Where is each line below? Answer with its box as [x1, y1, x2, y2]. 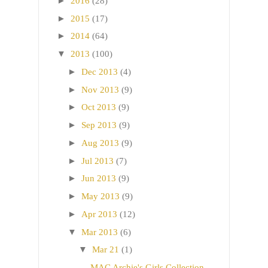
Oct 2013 [81, 102, 116, 112]
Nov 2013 [81, 84, 119, 95]
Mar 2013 [81, 227, 118, 237]
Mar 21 [92, 245, 119, 255]
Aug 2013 [81, 138, 119, 148]
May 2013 [81, 191, 120, 202]
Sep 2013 [81, 120, 117, 130]
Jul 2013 [81, 156, 114, 166]
